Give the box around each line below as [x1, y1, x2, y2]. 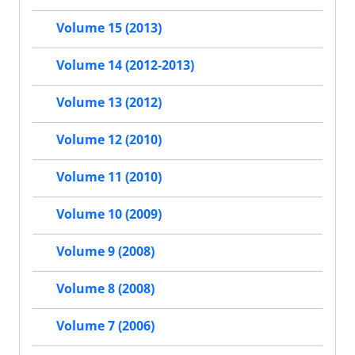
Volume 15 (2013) [56, 19, 162, 37]
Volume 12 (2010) [56, 131, 162, 149]
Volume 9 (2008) [56, 242, 155, 261]
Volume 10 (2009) [56, 205, 162, 223]
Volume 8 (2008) [56, 280, 155, 298]
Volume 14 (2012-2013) [56, 56, 194, 74]
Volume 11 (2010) [56, 168, 162, 186]
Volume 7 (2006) [56, 317, 155, 335]
